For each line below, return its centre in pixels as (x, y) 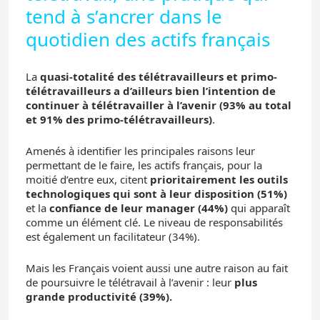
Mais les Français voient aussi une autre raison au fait (157, 267)
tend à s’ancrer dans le (124, 16)
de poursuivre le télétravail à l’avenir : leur (130, 282)
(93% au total (255, 105)
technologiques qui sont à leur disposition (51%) (156, 193)
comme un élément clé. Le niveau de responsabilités (154, 222)
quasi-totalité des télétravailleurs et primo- (159, 76)
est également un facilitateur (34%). (113, 236)
